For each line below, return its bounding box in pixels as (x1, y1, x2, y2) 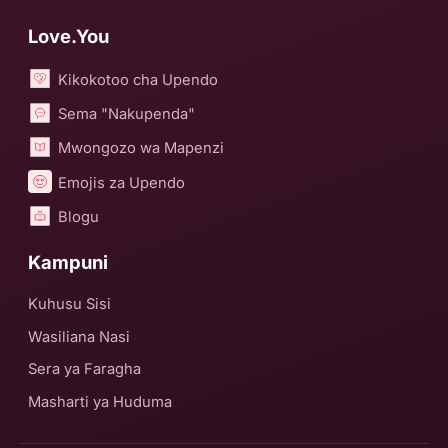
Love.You (28, 25, 109, 48)
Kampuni (28, 251, 108, 274)
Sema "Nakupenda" (58, 104, 196, 123)
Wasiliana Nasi (28, 327, 130, 346)
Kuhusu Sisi (28, 295, 111, 314)
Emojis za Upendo (58, 173, 186, 192)
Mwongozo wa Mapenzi (58, 139, 225, 158)
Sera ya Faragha (28, 360, 141, 379)
